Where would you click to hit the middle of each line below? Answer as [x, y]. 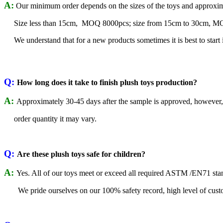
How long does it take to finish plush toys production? [107, 82]
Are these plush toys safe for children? [81, 154]
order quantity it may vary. [50, 118]
